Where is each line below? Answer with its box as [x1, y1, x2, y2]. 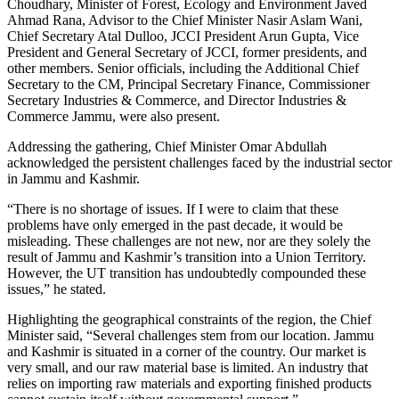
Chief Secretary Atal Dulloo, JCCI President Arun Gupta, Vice [7, 28, 359, 44]
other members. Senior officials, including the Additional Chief [7, 60, 359, 76]
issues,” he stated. [7, 281, 106, 297]
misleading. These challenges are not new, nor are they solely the [7, 232, 370, 248]
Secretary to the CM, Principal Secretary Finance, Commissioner [7, 76, 370, 92]
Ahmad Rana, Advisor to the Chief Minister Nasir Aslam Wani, [7, 12, 362, 28]
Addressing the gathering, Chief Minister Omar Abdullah [7, 138, 327, 154]
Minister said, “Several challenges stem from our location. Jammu [7, 327, 374, 343]
